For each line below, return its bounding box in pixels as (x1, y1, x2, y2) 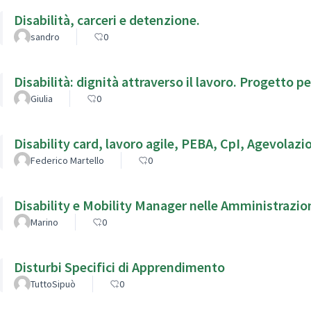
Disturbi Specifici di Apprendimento (14, 258, 225, 276)
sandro (31, 30, 60, 43)
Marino (31, 215, 58, 228)
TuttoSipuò (31, 277, 76, 290)
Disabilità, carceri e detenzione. (14, 10, 200, 28)
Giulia (31, 92, 53, 105)
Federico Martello (31, 153, 104, 167)
